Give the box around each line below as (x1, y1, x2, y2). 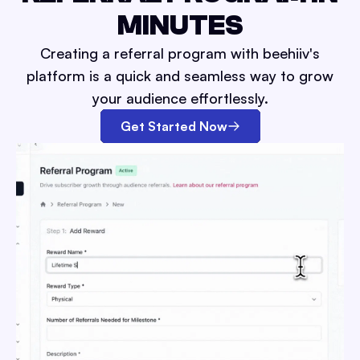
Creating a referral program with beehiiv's (40, 44, 320, 63)
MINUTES (117, 9, 243, 43)
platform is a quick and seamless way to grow (27, 67, 333, 85)
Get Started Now (120, 118, 227, 135)
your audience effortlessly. (92, 89, 268, 108)
